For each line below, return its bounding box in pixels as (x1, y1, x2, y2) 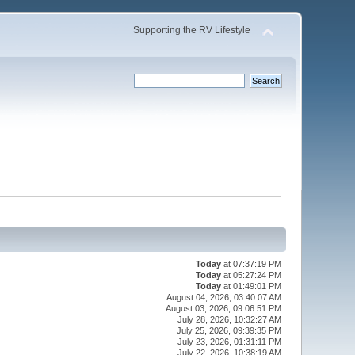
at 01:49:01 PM (221, 281, 282, 292)
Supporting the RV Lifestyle (132, 25, 250, 36)
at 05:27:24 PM (221, 270, 282, 281)
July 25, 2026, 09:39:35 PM (177, 326, 282, 336)
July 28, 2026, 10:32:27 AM (177, 315, 282, 325)
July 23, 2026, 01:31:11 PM (177, 337, 282, 347)
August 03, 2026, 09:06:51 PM (166, 303, 282, 314)
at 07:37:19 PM (221, 259, 282, 269)
